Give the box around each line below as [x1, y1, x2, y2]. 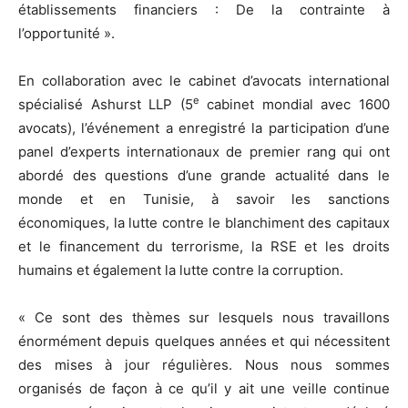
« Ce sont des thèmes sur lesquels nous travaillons [18, 308, 390, 326]
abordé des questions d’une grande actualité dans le [18, 166, 390, 184]
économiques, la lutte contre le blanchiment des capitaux [18, 213, 390, 231]
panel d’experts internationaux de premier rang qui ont [18, 142, 390, 160]
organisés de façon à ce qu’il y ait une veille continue [18, 379, 390, 397]
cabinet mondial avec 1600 [199, 95, 391, 113]
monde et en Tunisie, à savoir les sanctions [18, 189, 390, 208]
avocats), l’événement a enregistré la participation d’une [18, 118, 390, 137]
